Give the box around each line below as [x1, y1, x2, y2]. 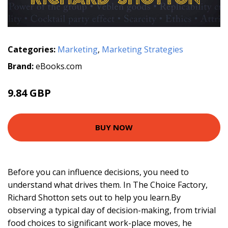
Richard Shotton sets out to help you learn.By [8, 191, 181, 203]
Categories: [8, 43, 55, 55]
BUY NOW [95, 122, 133, 133]
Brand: [8, 60, 36, 72]
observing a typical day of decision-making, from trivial [8, 204, 216, 216]
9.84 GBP [8, 85, 51, 100]
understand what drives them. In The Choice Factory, [8, 179, 208, 190]
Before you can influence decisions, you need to [8, 166, 189, 178]
